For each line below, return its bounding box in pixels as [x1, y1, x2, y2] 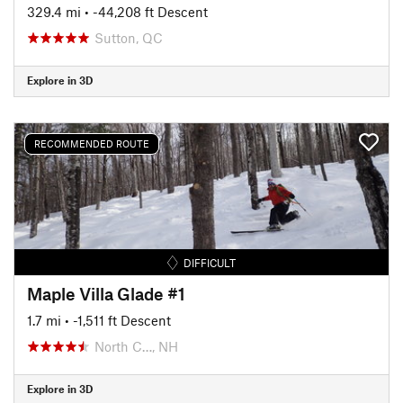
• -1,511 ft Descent [65, 311, 171, 328]
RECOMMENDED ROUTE [34, 138, 149, 149]
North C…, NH [94, 337, 178, 354]
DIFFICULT [184, 255, 237, 269]
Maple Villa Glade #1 [27, 282, 185, 304]
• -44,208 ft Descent [85, 3, 208, 20]
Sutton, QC [94, 29, 163, 46]
